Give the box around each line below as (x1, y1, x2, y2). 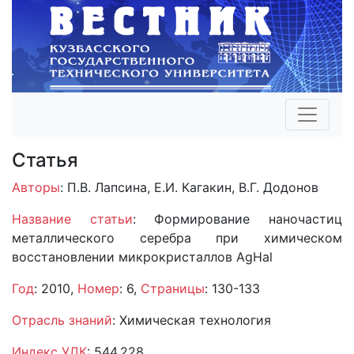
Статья (12, 149, 78, 172)
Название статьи (12, 211, 133, 228)
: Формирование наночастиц (132, 211, 343, 228)
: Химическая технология (112, 312, 271, 329)
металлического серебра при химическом (12, 230, 342, 247)
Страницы (141, 281, 205, 297)
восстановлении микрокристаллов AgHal (12, 249, 273, 265)
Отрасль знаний (12, 312, 112, 329)
